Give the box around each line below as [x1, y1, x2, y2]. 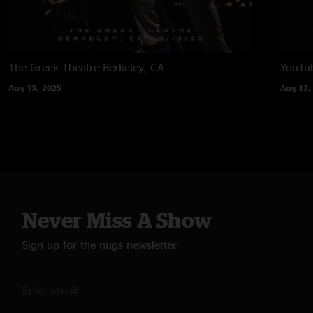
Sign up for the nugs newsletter [22, 238, 177, 251]
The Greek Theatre [8, 60, 99, 73]
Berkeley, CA [103, 60, 164, 73]
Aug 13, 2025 [8, 82, 61, 92]
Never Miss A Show [22, 208, 212, 232]
